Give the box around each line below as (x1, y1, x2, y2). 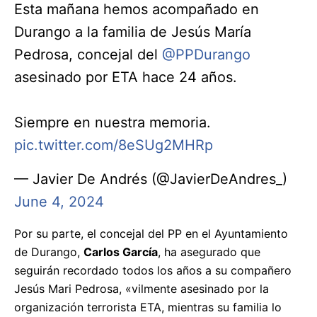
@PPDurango (162, 45, 250, 63)
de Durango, (14, 244, 83, 259)
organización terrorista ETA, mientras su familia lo (14, 299, 282, 314)
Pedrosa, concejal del (14, 45, 162, 63)
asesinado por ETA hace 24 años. (14, 68, 237, 86)
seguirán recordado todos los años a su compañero (14, 263, 292, 277)
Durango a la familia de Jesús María (14, 23, 251, 40)
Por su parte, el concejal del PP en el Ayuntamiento (14, 226, 288, 241)
